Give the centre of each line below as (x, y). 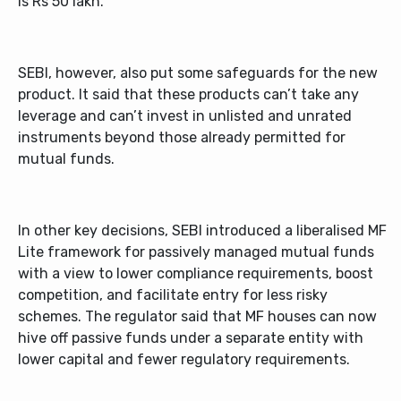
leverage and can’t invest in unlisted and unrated (185, 116)
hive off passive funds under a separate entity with (191, 338)
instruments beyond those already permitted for (182, 137)
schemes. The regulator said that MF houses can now (197, 316)
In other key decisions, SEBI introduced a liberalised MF (202, 230)
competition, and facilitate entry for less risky (173, 295)
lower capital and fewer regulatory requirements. (184, 359)
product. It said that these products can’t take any (188, 94)
